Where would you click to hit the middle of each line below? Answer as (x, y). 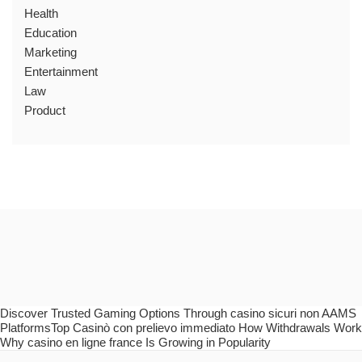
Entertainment (61, 71)
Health (41, 13)
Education (51, 32)
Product (45, 110)
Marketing (51, 52)
